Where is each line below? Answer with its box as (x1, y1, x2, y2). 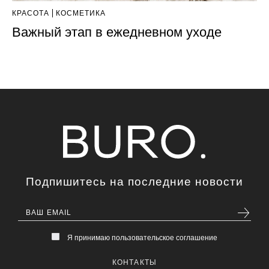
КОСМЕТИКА (56, 8, 106, 17)
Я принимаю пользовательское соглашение (67, 233, 217, 242)
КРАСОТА (12, 8, 49, 17)
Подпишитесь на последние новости (26, 175, 243, 188)
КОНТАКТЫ (112, 258, 157, 267)
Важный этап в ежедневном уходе (12, 24, 222, 40)
